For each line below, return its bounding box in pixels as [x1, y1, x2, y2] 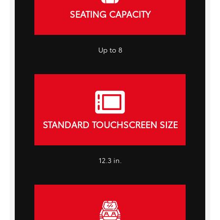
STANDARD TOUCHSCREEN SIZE [42, 118, 178, 131]
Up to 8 [98, 44, 122, 55]
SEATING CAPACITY [69, 7, 151, 21]
